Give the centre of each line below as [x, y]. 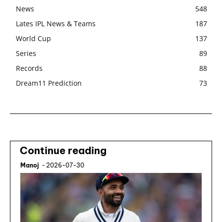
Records [29, 68]
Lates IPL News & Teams [56, 24]
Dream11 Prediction [49, 83]
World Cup [33, 39]
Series [26, 54]
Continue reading [63, 151]
